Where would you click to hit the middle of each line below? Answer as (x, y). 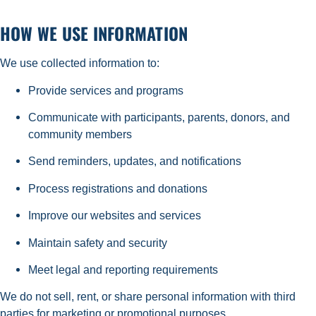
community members (83, 134)
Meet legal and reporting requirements (126, 269)
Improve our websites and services (117, 215)
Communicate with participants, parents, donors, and (159, 117)
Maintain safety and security (101, 242)
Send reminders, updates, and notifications (138, 161)
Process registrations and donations (121, 188)
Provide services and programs (109, 90)
